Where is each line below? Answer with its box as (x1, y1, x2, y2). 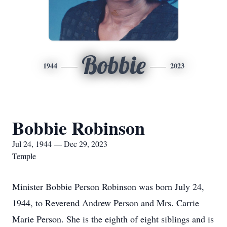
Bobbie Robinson (12, 115, 145, 141)
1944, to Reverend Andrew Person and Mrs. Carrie (12, 197, 199, 209)
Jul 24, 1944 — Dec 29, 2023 (12, 138, 107, 149)
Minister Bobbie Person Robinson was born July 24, (12, 180, 204, 193)
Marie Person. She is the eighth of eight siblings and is (12, 213, 214, 225)
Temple (12, 150, 36, 161)
